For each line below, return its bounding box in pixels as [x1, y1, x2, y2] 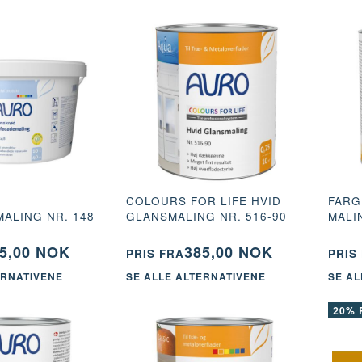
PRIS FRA [125, 245, 184, 261]
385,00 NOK [183, 241, 273, 263]
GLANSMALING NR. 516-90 [125, 208, 287, 224]
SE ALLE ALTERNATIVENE [125, 269, 266, 284]
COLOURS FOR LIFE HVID [125, 192, 281, 208]
